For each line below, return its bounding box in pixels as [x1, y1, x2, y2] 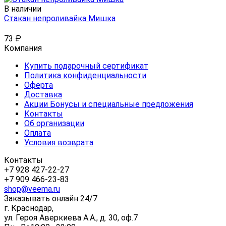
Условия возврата [24, 138, 93, 148]
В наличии [4, 4, 41, 14]
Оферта [24, 80, 53, 90]
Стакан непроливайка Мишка [4, 14, 116, 24]
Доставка [24, 90, 62, 100]
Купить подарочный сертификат [24, 61, 148, 71]
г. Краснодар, [4, 203, 53, 213]
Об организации [24, 119, 84, 129]
